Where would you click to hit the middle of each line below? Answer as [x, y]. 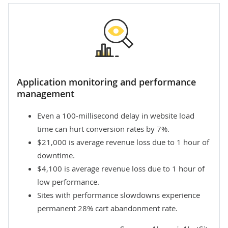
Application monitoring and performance [106, 82]
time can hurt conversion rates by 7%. [103, 129]
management [46, 94]
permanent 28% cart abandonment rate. [107, 208]
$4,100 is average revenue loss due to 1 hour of [121, 169]
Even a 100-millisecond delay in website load [116, 116]
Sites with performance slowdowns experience [119, 195]
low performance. [68, 182]
